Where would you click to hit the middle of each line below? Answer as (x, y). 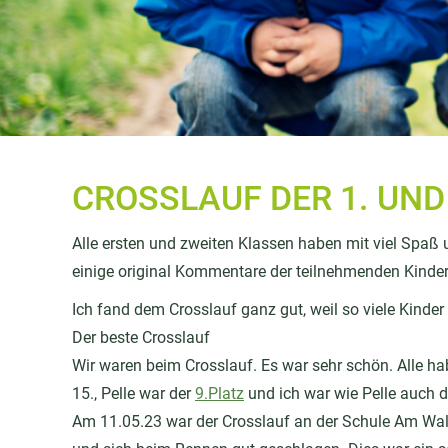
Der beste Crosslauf (141, 337)
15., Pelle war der (133, 393)
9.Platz (219, 393)
